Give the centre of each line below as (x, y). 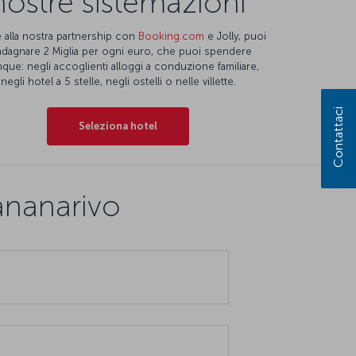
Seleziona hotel (118, 126)
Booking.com (171, 37)
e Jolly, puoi (235, 37)
